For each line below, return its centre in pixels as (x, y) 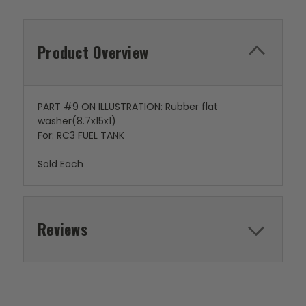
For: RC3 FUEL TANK (81, 135)
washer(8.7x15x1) (77, 121)
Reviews (62, 229)
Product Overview (93, 52)
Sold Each (60, 164)
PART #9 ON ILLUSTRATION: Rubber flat (128, 107)
